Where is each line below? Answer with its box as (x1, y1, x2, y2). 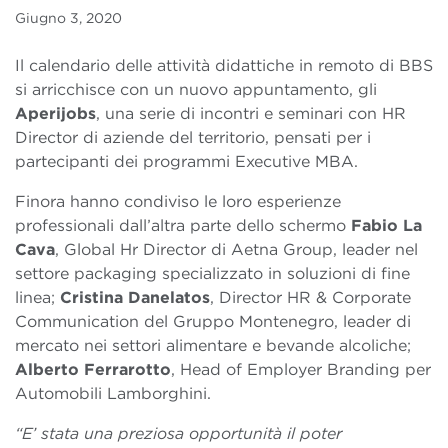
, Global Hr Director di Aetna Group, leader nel (55, 240, 418, 260)
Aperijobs (15, 104, 96, 124)
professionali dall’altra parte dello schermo (15, 216, 351, 236)
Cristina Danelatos (60, 288, 210, 308)
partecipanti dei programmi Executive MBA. (15, 152, 358, 172)
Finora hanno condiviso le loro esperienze (15, 192, 341, 212)
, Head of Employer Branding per (171, 360, 431, 380)
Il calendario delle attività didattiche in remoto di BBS (15, 56, 433, 76)
